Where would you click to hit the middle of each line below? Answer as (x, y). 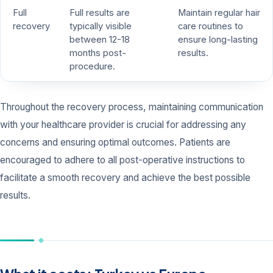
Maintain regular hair (219, 13)
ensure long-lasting (218, 40)
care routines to (211, 27)
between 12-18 (100, 40)
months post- (98, 53)
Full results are (100, 13)
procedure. (92, 67)
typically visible (101, 27)
